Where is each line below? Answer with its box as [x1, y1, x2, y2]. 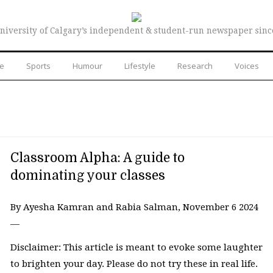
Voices [235, 60, 259, 71]
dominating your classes [10, 168, 165, 183]
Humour [73, 60, 102, 71]
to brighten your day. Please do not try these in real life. [10, 258, 258, 270]
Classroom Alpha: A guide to [10, 150, 185, 165]
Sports [26, 60, 51, 71]
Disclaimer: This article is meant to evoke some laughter [10, 242, 263, 253]
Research [177, 60, 213, 71]
